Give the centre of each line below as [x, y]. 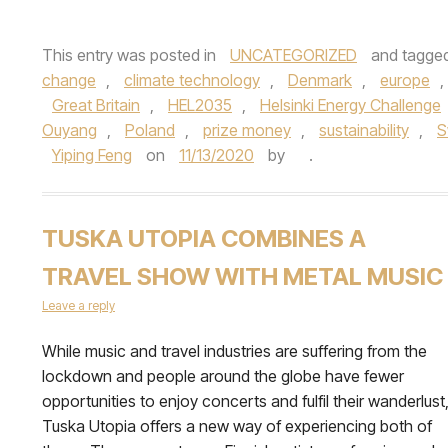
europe [405, 80]
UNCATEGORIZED [293, 55]
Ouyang [69, 130]
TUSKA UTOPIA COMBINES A [204, 239]
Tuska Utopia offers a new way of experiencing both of [237, 426]
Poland [150, 130]
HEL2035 [200, 105]
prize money [247, 130]
